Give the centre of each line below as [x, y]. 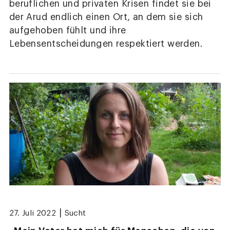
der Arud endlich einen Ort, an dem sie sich [106, 17]
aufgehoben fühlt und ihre [68, 30]
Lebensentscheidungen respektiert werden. [106, 44]
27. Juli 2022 [33, 214]
